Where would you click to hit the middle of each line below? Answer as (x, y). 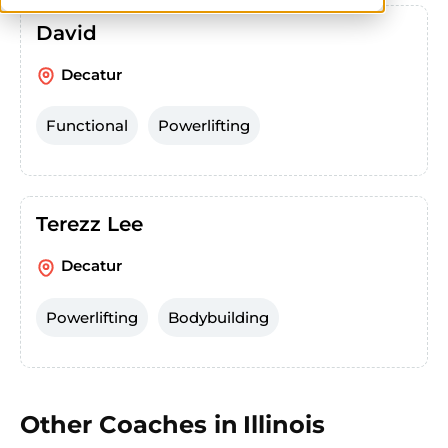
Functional (87, 126)
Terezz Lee (89, 224)
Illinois (284, 424)
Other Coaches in (129, 424)
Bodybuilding (218, 317)
